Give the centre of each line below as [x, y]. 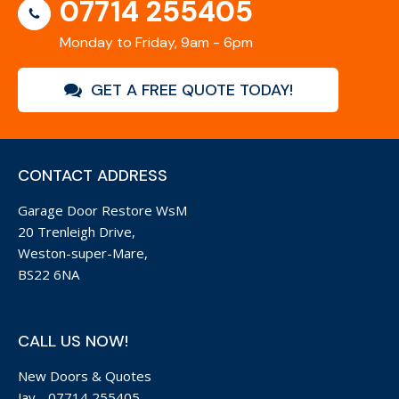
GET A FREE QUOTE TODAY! [191, 90]
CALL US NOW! [73, 341]
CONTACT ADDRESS [93, 175]
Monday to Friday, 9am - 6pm [156, 42]
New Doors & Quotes [85, 376]
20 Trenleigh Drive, [77, 232]
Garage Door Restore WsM [102, 210]
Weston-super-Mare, [83, 253]
